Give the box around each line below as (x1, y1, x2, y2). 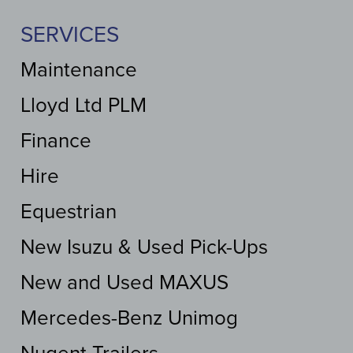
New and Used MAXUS (20, 270, 229, 295)
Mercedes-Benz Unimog (20, 306, 238, 331)
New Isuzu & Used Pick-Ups (20, 235, 268, 260)
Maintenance (20, 58, 137, 83)
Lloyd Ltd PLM (20, 93, 147, 118)
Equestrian (20, 199, 117, 225)
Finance (20, 128, 91, 154)
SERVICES (20, 21, 119, 49)
